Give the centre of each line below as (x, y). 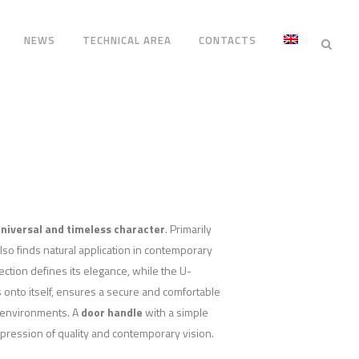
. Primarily (188, 229)
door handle (112, 313)
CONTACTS (228, 40)
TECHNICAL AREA (127, 40)
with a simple (175, 313)
